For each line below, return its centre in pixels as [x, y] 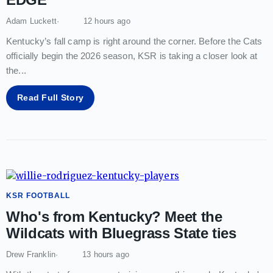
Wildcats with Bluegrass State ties [121, 233]
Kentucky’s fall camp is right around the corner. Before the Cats [134, 41]
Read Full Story [51, 97]
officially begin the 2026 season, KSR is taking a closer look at [132, 55]
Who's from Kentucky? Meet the [114, 216]
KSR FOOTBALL [38, 195]
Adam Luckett [31, 21]
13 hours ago [106, 254]
